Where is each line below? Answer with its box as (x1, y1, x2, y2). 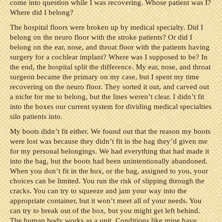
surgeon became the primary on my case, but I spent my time (10, 73, 199, 81)
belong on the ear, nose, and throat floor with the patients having (10, 43, 210, 51)
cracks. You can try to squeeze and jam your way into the (10, 187, 187, 195)
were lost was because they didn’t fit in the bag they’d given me (10, 137, 208, 145)
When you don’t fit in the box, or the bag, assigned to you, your (10, 167, 208, 175)
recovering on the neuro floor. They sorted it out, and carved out (10, 83, 209, 91)
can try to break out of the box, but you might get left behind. (10, 207, 200, 215)
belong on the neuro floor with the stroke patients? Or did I (10, 33, 192, 41)
